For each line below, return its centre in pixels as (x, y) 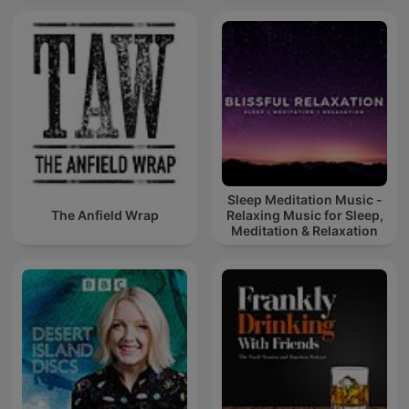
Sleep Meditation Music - (304, 200)
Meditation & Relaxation (304, 231)
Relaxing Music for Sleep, (304, 215)
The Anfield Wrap (105, 215)
